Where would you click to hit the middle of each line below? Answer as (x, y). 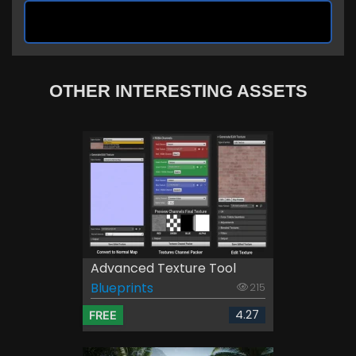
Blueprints (122, 288)
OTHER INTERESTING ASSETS (178, 91)
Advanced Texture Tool (163, 268)
